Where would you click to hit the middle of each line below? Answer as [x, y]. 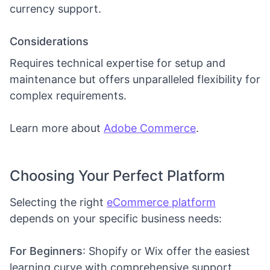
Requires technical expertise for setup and [118, 63]
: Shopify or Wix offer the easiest [166, 251]
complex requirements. [68, 96]
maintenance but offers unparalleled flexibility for [135, 79]
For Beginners [46, 251]
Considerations [49, 41]
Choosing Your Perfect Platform [117, 176]
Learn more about [57, 128]
